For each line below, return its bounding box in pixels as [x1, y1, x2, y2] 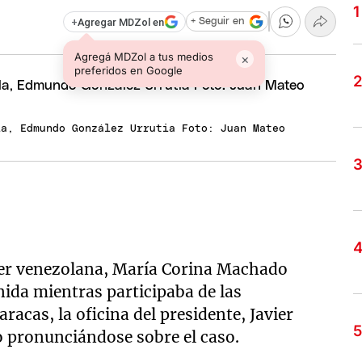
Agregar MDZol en [77, 15, 164, 28]
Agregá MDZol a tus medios [74, 49, 214, 63]
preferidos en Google [74, 63, 183, 77]
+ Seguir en [190, 16, 244, 27]
